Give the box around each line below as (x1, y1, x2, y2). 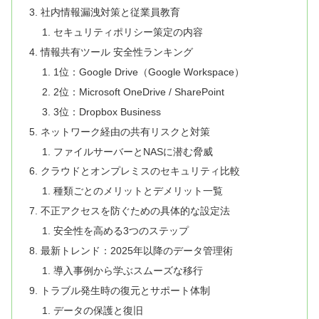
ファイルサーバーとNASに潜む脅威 (53, 145, 213, 157)
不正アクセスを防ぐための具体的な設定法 (41, 205, 231, 217)
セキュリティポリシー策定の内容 (53, 26, 203, 38)
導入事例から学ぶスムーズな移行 (53, 264, 203, 276)
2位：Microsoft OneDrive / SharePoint (53, 85, 224, 98)
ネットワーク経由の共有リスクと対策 (41, 125, 211, 137)
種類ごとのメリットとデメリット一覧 (53, 185, 223, 197)
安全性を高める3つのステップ (53, 225, 189, 237)
